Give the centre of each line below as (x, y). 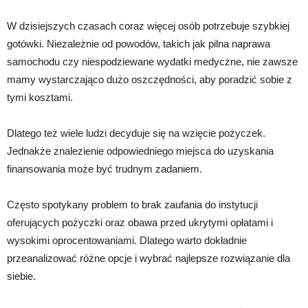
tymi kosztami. (40, 97)
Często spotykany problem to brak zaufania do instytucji (132, 204)
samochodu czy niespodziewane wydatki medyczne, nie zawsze (152, 61)
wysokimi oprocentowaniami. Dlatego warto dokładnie (127, 240)
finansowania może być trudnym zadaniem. (104, 168)
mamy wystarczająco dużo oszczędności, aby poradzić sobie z (150, 79)
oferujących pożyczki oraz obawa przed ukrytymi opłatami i (140, 222)
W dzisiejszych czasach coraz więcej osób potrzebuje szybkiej (148, 25)
